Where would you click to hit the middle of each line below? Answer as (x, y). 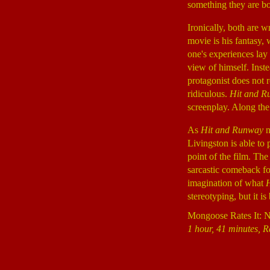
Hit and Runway (232, 130)
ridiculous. (209, 94)
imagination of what (227, 183)
